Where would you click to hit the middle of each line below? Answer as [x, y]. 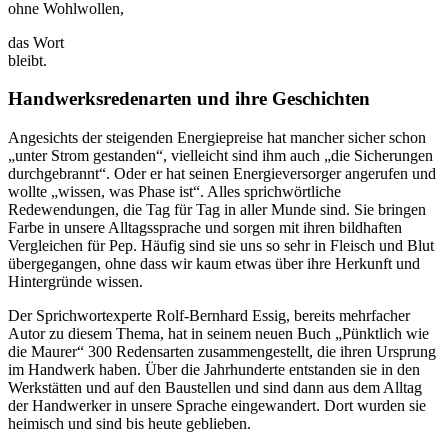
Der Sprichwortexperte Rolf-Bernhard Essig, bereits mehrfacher [209, 316]
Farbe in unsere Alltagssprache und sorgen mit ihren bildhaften [205, 228]
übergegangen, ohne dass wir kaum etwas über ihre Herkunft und [214, 264]
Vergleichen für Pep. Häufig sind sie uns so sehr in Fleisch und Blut [221, 246]
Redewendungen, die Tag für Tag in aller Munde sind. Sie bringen [217, 210]
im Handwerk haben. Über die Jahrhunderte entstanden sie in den [214, 370]
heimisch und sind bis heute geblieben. [129, 424]
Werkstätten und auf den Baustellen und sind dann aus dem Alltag [215, 388]
